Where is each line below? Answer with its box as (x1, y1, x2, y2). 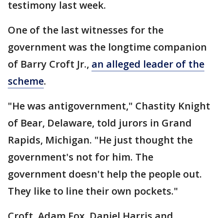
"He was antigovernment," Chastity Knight (8, 99, 210, 112)
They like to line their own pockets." (8, 184, 178, 198)
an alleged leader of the (91, 57, 204, 71)
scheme (8, 74, 44, 88)
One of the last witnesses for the (8, 23, 163, 36)
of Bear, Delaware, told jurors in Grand (8, 116, 192, 129)
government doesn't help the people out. (8, 167, 202, 181)
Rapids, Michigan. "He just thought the (8, 133, 193, 146)
